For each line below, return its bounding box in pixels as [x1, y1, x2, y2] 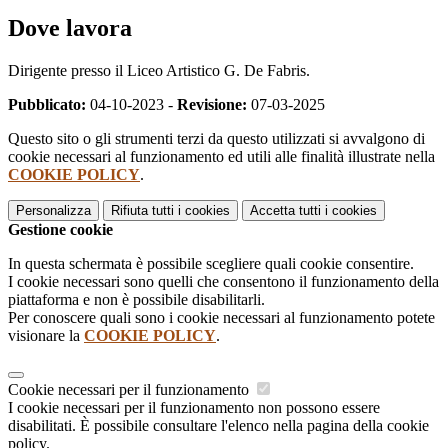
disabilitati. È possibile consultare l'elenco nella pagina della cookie [8, 416, 429, 434]
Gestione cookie [8, 220, 113, 238]
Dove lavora [8, 14, 132, 41]
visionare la [8, 326, 84, 344]
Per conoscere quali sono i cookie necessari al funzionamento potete [8, 308, 435, 326]
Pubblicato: [8, 95, 86, 113]
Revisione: [177, 95, 247, 113]
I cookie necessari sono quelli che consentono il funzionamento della [8, 272, 439, 290]
